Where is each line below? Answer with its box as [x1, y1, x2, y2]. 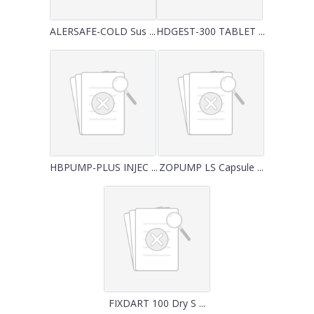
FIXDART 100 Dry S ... [109, 296, 205, 310]
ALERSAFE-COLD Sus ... [50, 25, 156, 38]
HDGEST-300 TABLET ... [156, 25, 265, 38]
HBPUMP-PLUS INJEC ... [50, 161, 158, 174]
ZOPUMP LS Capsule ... [158, 161, 264, 174]
